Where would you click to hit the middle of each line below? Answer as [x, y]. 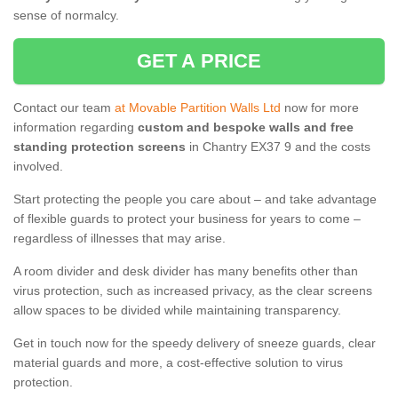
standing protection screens [99, 147]
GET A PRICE [199, 61]
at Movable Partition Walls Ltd [198, 108]
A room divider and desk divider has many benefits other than [186, 271]
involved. [38, 167]
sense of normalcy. [66, 16]
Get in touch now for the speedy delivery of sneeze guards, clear [195, 343]
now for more [320, 108]
